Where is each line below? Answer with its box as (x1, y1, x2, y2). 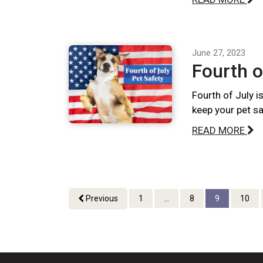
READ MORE (192, 124, 247, 136)
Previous (84, 193, 118, 203)
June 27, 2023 (192, 47, 245, 58)
